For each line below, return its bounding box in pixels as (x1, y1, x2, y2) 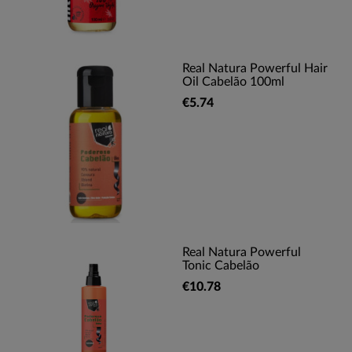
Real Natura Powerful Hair (182, 62, 328, 75)
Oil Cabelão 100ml (182, 75, 284, 88)
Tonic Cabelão (182, 259, 259, 272)
